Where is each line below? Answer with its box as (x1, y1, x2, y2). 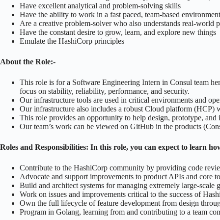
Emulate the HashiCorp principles (20, 36, 124, 45)
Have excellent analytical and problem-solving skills (20, 1, 181, 10)
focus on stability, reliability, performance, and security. (20, 86, 190, 95)
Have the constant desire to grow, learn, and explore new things (20, 27, 216, 36)
